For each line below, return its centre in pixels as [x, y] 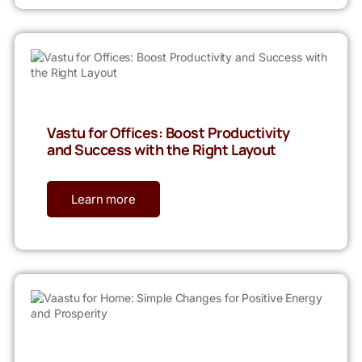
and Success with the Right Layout [162, 149]
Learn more [103, 199]
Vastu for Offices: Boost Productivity [168, 132]
